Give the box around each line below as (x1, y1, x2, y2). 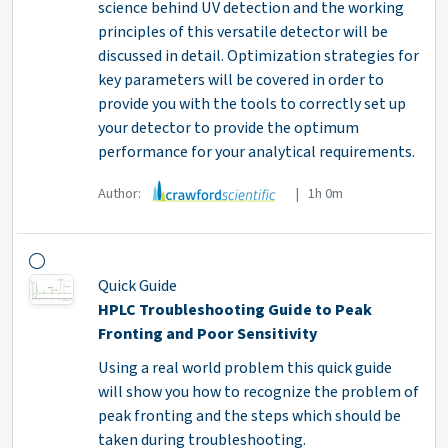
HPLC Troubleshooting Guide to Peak (97, 299, 372, 322)
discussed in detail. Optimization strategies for (97, 45, 419, 68)
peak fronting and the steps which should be (97, 405, 401, 428)
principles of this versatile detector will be (97, 21, 388, 44)
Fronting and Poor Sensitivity (97, 323, 317, 346)
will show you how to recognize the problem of (97, 381, 419, 404)
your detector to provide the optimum (97, 117, 359, 140)
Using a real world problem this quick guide (97, 357, 392, 380)
